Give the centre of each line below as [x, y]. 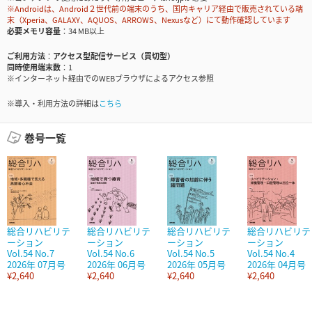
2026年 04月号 [276, 265]
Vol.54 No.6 [111, 253]
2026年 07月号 [36, 265]
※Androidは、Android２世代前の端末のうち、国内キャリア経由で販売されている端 [155, 9]
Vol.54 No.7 [31, 253]
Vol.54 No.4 [271, 253]
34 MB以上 [86, 31]
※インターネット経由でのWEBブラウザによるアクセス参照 [110, 78]
